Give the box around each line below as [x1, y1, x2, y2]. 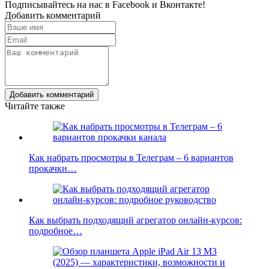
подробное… [29, 225, 82, 236]
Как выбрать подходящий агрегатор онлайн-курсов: [29, 214, 242, 225]
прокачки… [29, 163, 77, 174]
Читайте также [5, 100, 65, 111]
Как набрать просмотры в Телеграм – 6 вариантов [29, 152, 234, 163]
